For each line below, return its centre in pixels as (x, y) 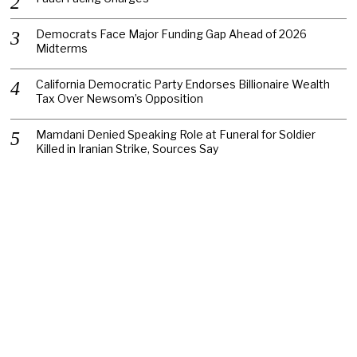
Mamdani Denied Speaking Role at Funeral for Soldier (176, 134)
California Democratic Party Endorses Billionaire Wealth (183, 84)
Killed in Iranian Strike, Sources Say (127, 148)
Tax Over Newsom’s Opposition (120, 98)
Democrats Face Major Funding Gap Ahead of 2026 (172, 33)
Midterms (62, 48)
